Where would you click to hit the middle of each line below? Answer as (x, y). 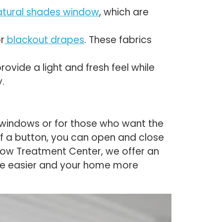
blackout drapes (46, 40)
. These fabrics (118, 40)
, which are (124, 12)
